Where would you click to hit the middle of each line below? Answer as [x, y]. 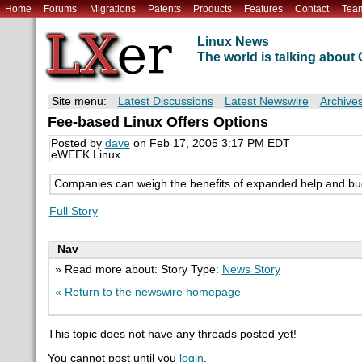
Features [264, 8]
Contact [312, 8]
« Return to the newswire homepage [147, 292]
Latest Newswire [266, 102]
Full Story [73, 211]
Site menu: [79, 102]
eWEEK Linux [85, 155]
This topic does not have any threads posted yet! [172, 334]
